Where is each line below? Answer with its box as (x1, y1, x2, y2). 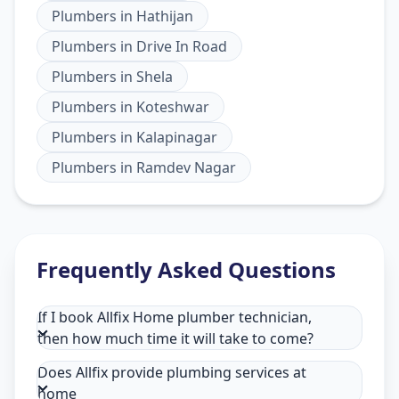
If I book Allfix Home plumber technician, (37, 306, 312, 327)
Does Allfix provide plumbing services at (37, 362, 306, 382)
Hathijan (136, 5, 193, 26)
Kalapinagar (136, 126, 217, 147)
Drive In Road (136, 36, 227, 56)
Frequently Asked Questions (37, 254, 336, 284)
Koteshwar (136, 96, 209, 117)
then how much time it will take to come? (37, 328, 313, 348)
